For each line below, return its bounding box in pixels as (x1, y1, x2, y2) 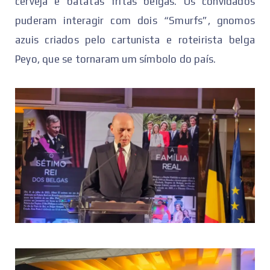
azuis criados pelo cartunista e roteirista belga (15, 34, 255, 46)
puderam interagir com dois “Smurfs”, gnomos (15, 14, 255, 27)
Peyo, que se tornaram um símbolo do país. (15, 53, 216, 66)
